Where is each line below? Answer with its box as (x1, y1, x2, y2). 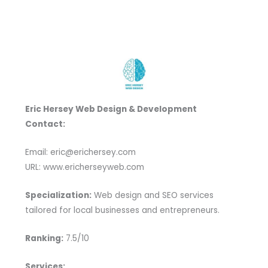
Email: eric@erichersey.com (25, 147, 136, 159)
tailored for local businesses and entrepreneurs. (25, 205, 220, 217)
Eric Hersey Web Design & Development (25, 103, 197, 115)
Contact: (25, 118, 65, 130)
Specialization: (25, 190, 92, 202)
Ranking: (25, 233, 63, 245)
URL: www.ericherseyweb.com (25, 162, 144, 173)
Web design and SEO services (91, 190, 214, 202)
